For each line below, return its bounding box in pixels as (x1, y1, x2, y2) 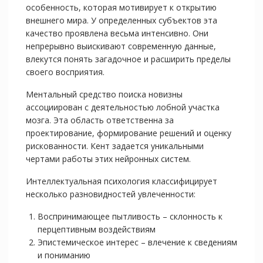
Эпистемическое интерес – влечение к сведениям (37, 237, 237, 248)
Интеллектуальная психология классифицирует (25, 176, 217, 187)
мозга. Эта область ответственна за (25, 114, 174, 126)
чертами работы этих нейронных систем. (25, 153, 191, 165)
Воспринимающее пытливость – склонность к (37, 211, 222, 222)
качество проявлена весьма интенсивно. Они (25, 28, 208, 39)
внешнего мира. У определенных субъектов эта (25, 15, 217, 26)
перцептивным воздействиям (37, 224, 156, 235)
